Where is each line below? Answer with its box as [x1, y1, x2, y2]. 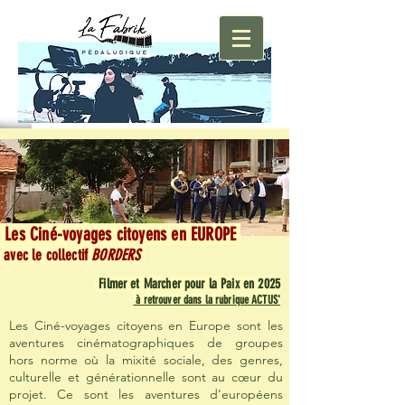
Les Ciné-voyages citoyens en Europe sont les [9, 317, 283, 334]
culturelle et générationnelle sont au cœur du [9, 369, 283, 385]
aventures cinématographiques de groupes [9, 334, 283, 351]
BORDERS [91, 246, 145, 264]
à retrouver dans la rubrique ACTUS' [133, 293, 280, 306]
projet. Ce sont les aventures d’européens [9, 386, 283, 402]
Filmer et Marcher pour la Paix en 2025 [95, 276, 280, 292]
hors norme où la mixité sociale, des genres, [9, 352, 283, 368]
